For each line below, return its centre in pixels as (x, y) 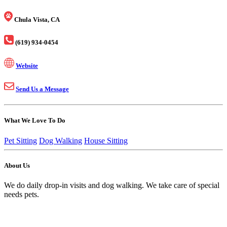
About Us (17, 165)
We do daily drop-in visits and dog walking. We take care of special (112, 185)
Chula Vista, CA (37, 19)
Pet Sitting (21, 140)
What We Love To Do (35, 121)
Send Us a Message (42, 89)
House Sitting (106, 140)
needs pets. (22, 194)
